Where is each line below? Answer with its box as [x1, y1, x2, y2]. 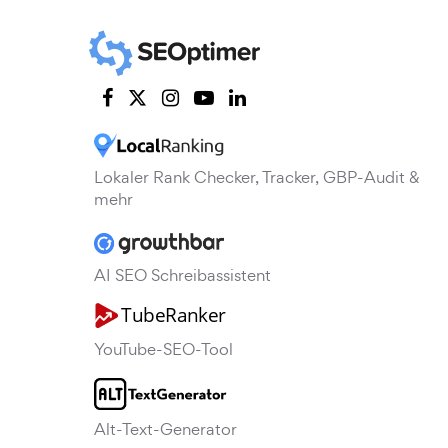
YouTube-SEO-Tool [94, 338, 233, 361]
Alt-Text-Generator [94, 418, 237, 441]
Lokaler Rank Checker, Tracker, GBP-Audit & [94, 166, 420, 189]
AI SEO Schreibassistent [94, 263, 271, 286]
